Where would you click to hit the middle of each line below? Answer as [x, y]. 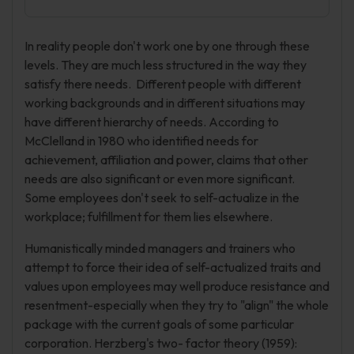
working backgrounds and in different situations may [165, 103]
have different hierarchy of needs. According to [152, 122]
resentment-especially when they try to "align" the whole [177, 305]
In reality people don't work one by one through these [167, 46]
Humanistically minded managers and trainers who [160, 248]
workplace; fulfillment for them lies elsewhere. [149, 217]
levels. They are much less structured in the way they [166, 65]
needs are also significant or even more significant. [161, 179]
